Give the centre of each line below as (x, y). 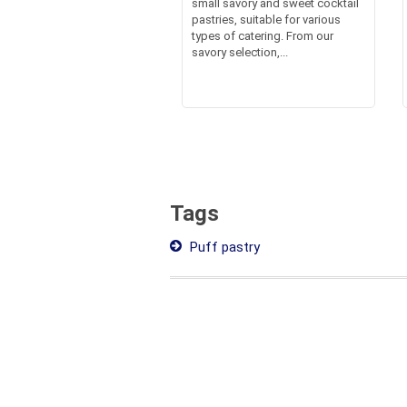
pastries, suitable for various (266, 19)
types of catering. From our (262, 35)
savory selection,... (239, 52)
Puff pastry (223, 247)
